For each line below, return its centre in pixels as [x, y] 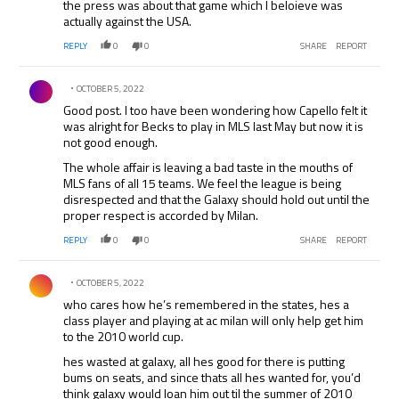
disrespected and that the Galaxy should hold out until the [217, 199]
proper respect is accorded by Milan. [161, 216]
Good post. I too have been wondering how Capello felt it [216, 110]
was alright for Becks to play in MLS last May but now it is [214, 126]
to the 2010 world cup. [124, 337]
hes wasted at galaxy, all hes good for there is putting [204, 362]
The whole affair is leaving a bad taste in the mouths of [208, 167]
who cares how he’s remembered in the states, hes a [207, 305]
